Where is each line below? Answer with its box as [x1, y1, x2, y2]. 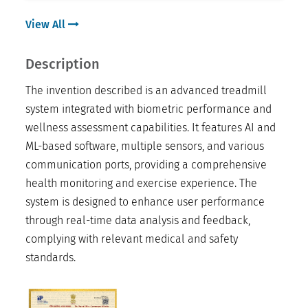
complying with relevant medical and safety [25, 232, 239, 246]
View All [25, 18, 68, 32]
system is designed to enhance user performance [25, 195, 265, 209]
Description [25, 56, 100, 73]
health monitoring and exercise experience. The [25, 177, 258, 190]
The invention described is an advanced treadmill [25, 84, 267, 98]
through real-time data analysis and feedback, [25, 214, 251, 228]
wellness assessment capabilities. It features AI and [25, 121, 276, 135]
